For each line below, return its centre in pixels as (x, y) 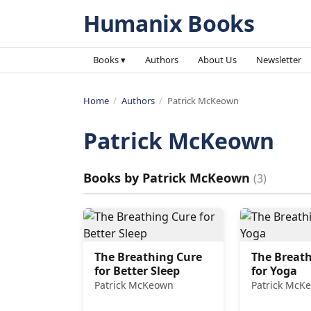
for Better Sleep (137, 271)
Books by (113, 178)
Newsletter (279, 60)
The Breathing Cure (148, 257)
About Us (217, 60)
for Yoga (274, 271)
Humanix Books (169, 23)
